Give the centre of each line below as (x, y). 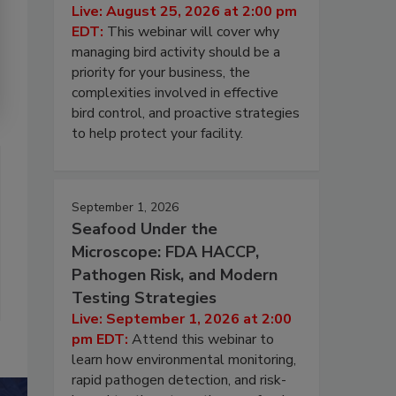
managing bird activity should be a (176, 52)
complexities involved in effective (175, 92)
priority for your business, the (161, 72)
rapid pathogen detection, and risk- (179, 380)
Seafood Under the (145, 228)
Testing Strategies (144, 297)
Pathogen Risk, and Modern (175, 274)
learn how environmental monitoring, (184, 359)
